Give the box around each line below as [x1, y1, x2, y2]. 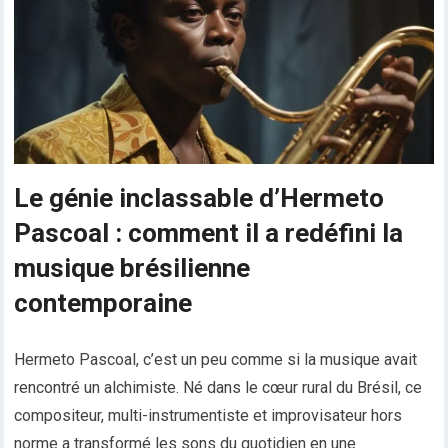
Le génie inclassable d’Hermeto [14, 183, 385, 214]
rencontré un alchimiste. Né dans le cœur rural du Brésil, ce [14, 378, 423, 398]
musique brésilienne [14, 253, 251, 284]
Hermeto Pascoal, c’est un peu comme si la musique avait [14, 350, 418, 370]
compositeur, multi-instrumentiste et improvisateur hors [14, 406, 403, 426]
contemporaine [14, 288, 193, 319]
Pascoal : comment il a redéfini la [14, 218, 404, 249]
